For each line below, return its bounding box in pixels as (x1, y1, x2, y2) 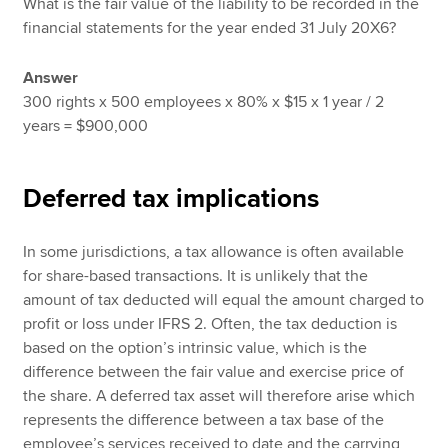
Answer (23, 68, 79, 89)
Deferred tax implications (23, 183, 320, 216)
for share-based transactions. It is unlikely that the (23, 266, 369, 287)
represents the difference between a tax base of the (23, 410, 385, 431)
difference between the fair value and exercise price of (23, 362, 405, 383)
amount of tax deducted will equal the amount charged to (23, 290, 425, 311)
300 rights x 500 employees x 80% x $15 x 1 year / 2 (23, 92, 385, 113)
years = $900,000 (23, 116, 149, 137)
